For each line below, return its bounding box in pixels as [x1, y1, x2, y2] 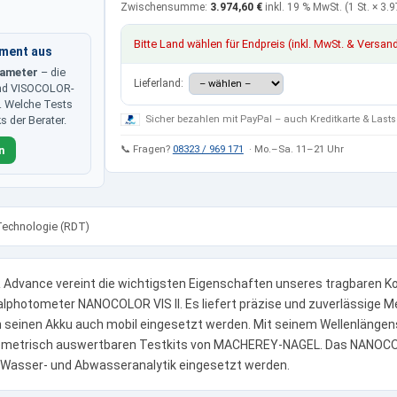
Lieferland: [133, 77, 186, 90]
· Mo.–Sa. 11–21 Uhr [243, 142, 344, 155]
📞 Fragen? [120, 142, 173, 155]
